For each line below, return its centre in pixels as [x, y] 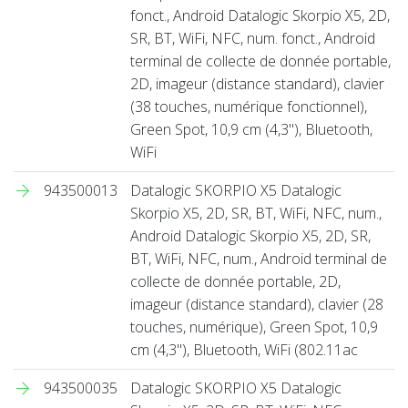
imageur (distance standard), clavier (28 [257, 304]
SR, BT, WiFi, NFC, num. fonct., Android [253, 38]
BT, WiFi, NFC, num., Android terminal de [259, 258]
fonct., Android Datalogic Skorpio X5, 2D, [260, 15]
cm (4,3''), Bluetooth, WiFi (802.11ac [244, 349]
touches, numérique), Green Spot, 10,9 [254, 326]
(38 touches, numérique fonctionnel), [249, 106]
